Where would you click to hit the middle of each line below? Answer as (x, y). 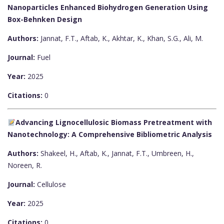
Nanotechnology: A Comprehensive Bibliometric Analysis (110, 134)
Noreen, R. (25, 165)
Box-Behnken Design (45, 19)
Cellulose (50, 184)
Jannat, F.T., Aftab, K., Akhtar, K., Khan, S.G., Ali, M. (121, 38)
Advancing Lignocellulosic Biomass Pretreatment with (113, 122)
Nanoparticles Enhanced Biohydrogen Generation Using (108, 7)
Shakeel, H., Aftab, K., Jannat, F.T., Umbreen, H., (116, 153)
